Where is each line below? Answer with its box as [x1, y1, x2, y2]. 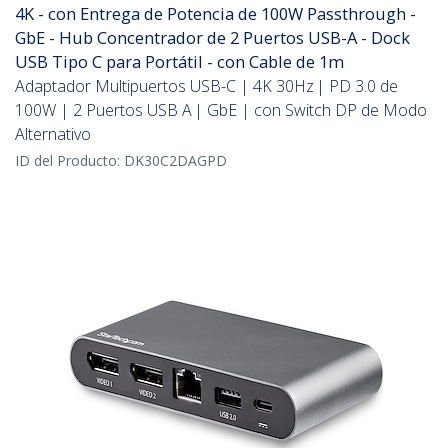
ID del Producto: [15, 151, 124, 171]
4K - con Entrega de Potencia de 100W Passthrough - [15, 2, 416, 26]
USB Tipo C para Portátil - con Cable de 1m [15, 50, 344, 74]
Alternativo [15, 123, 91, 146]
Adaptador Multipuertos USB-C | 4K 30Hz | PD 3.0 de [15, 75, 398, 98]
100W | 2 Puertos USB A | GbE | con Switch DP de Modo [15, 99, 427, 122]
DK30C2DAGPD [124, 151, 227, 171]
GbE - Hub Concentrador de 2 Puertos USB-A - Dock [15, 26, 410, 50]
